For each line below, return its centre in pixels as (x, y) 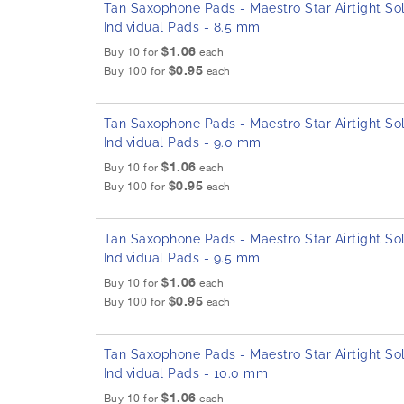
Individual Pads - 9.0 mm (182, 143)
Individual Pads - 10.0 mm (186, 374)
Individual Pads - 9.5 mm (182, 258)
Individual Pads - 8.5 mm (182, 28)
